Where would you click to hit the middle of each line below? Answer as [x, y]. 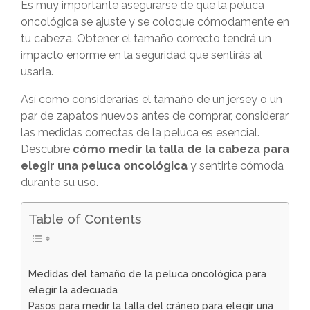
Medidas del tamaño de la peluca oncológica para [147, 273]
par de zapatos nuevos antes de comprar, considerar [155, 116]
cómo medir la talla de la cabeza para [181, 149]
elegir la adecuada [73, 289]
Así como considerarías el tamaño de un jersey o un [152, 99]
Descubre [47, 149]
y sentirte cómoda [236, 165]
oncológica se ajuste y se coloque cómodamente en [155, 21]
